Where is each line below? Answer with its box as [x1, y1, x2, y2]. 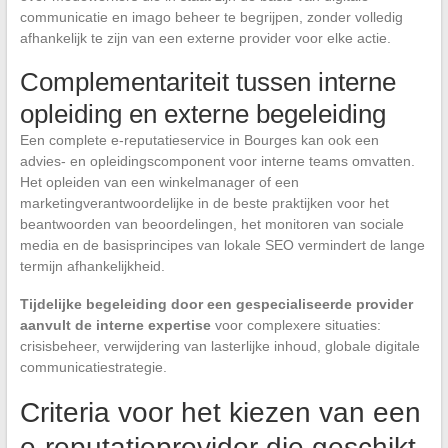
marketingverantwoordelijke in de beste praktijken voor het [19, 195, 389, 212]
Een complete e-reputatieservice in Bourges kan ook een [19, 132, 379, 149]
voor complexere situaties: [210, 317, 381, 334]
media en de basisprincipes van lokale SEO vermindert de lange [19, 237, 425, 254]
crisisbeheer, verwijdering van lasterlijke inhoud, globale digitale [19, 338, 420, 355]
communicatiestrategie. [19, 359, 167, 376]
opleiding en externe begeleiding [19, 99, 386, 130]
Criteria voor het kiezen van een [19, 397, 421, 429]
